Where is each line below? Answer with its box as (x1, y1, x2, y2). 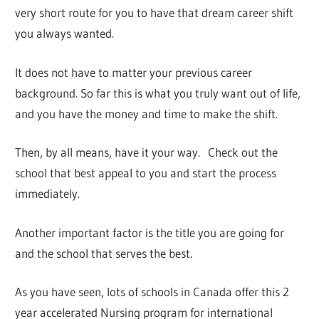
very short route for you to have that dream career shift (15, 5, 294, 21)
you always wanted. (15, 26, 115, 41)
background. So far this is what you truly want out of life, (15, 85, 301, 100)
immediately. (15, 186, 80, 202)
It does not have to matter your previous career (15, 64, 253, 80)
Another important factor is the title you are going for (15, 224, 285, 240)
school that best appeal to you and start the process (15, 165, 277, 181)
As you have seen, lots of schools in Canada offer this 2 (15, 284, 290, 300)
